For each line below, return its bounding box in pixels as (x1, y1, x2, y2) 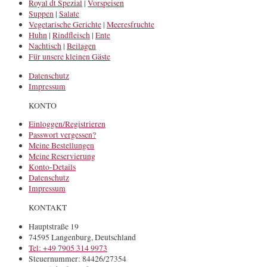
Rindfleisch (52, 30, 90, 41)
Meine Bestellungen (29, 140, 94, 151)
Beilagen (67, 41, 96, 52)
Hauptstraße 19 (29, 221, 79, 232)
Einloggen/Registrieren (29, 119, 105, 130)
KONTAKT (29, 201, 67, 213)
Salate (59, 8, 79, 20)
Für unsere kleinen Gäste (29, 51, 110, 63)
